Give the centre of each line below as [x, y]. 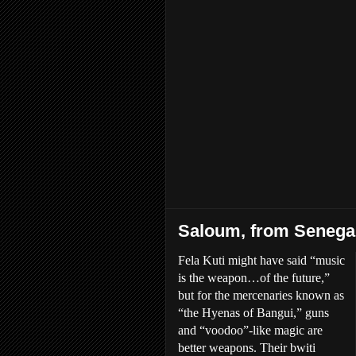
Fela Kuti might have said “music [261, 260]
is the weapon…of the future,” [254, 278]
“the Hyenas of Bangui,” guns [253, 313]
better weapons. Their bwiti [247, 348]
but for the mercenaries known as [261, 295]
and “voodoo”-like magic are [250, 330]
